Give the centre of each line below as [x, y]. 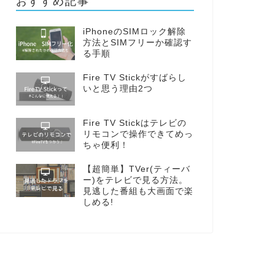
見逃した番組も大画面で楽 [138, 191]
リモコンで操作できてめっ [138, 134]
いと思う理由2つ [118, 88]
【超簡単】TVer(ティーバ [136, 169]
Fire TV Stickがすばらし [134, 77]
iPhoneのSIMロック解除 [134, 32]
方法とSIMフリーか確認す [137, 43]
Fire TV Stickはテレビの [134, 123]
